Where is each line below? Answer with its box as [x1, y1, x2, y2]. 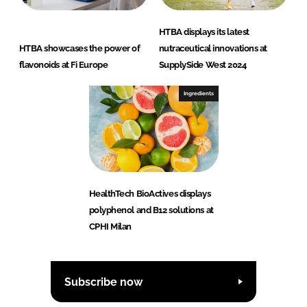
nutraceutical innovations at [158, 43, 267, 54]
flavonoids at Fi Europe [19, 60, 108, 71]
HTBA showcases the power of [19, 43, 140, 54]
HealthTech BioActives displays [88, 188, 211, 199]
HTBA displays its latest [158, 27, 249, 38]
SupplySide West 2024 [158, 60, 247, 71]
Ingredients [183, 90, 214, 97]
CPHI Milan [88, 221, 132, 232]
